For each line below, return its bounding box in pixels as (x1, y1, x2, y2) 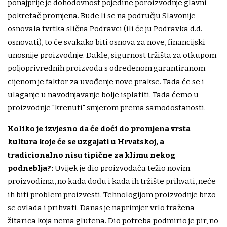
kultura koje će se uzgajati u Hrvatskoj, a (8, 137, 164, 147)
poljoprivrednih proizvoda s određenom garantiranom (8, 64, 205, 73)
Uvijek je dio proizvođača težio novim (55, 164, 190, 173)
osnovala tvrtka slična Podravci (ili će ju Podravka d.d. (8, 24, 202, 34)
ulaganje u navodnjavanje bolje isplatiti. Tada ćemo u (8, 90, 199, 100)
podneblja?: (8, 164, 55, 173)
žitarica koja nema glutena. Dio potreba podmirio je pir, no (8, 216, 218, 226)
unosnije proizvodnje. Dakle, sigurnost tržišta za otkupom (8, 51, 216, 60)
